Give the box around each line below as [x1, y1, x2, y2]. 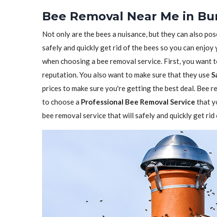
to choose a [42, 97, 81, 106]
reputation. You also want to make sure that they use [42, 70, 211, 79]
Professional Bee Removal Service [81, 97, 195, 106]
